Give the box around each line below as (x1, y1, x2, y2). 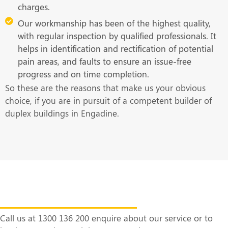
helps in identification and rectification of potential (18, 43, 213, 54)
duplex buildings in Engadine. (5, 107, 122, 119)
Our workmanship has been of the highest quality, (18, 17, 211, 29)
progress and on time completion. (18, 68, 149, 80)
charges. (18, 1, 50, 13)
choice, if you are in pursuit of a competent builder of (5, 95, 212, 106)
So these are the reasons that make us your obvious (5, 82, 206, 94)
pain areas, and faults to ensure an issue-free (18, 55, 191, 67)
